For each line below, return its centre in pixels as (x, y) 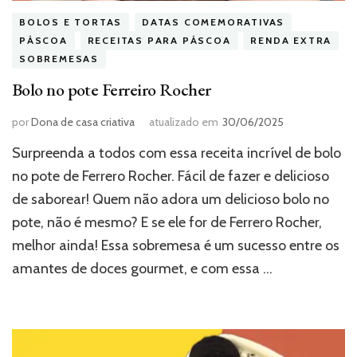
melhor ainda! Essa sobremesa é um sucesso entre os (176, 245)
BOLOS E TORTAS (71, 22)
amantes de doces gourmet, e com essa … (142, 268)
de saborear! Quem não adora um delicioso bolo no (171, 199)
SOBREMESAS (59, 59)
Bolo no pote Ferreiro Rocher (112, 89)
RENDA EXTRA (291, 41)
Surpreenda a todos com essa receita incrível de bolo (177, 153)
